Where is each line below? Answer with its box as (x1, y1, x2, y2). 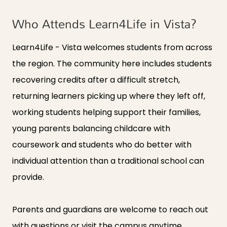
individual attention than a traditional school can (12, 155, 204, 167)
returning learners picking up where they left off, (12, 90, 205, 102)
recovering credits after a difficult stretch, (12, 74, 180, 86)
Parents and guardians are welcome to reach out (12, 204, 208, 216)
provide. (12, 171, 44, 183)
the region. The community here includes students (12, 58, 212, 70)
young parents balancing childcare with (12, 123, 170, 135)
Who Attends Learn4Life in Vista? (12, 12, 197, 36)
